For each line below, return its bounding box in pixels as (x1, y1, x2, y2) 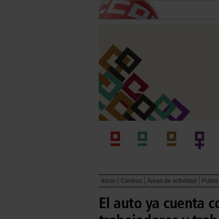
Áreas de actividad (147, 177, 197, 185)
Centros (121, 177, 142, 185)
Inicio (101, 177, 115, 185)
